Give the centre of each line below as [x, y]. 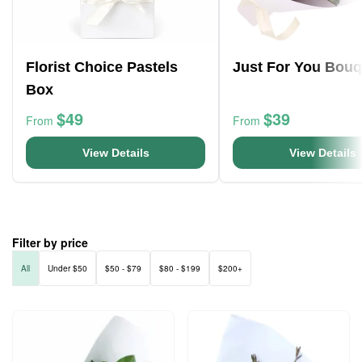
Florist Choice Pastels [102, 67]
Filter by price [50, 242]
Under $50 [67, 268]
